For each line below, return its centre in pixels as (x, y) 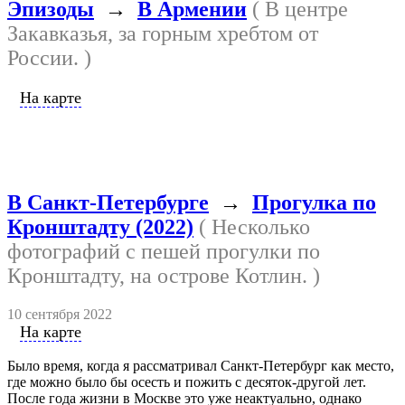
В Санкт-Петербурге (108, 202)
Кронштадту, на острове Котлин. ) (164, 275)
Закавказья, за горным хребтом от (163, 33)
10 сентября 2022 (60, 314)
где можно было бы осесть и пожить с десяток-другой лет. (187, 381)
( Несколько (252, 226)
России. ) (49, 57)
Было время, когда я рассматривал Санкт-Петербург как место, (201, 365)
